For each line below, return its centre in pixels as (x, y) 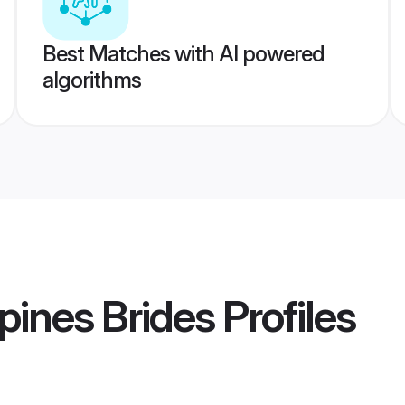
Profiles (285, 316)
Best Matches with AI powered (183, 54)
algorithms (91, 80)
